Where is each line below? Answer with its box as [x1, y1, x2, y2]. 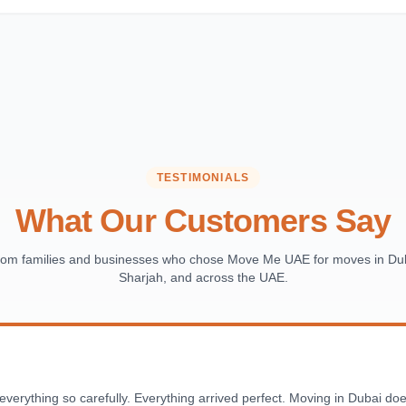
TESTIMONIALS [156, 171, 250, 184]
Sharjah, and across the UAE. [118, 270, 288, 285]
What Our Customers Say [14, 202, 391, 239]
